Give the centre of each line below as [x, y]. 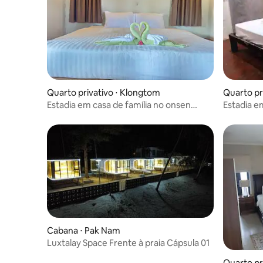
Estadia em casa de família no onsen [119, 104]
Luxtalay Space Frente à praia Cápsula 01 [188, 243]
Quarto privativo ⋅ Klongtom [104, 92]
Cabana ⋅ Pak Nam [84, 231]
